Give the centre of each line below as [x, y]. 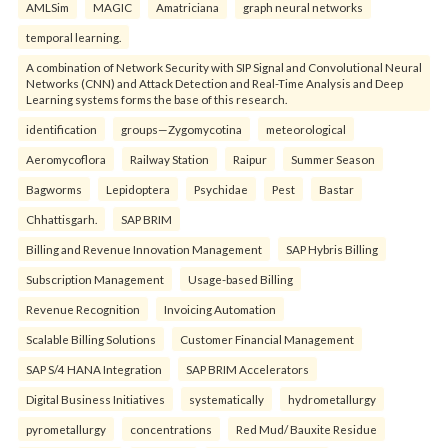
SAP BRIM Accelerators [247, 369]
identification [61, 129]
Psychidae [221, 189]
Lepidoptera [138, 189]
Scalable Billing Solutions [91, 339]
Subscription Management [95, 279]
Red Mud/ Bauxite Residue [306, 429]
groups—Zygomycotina [181, 129]
